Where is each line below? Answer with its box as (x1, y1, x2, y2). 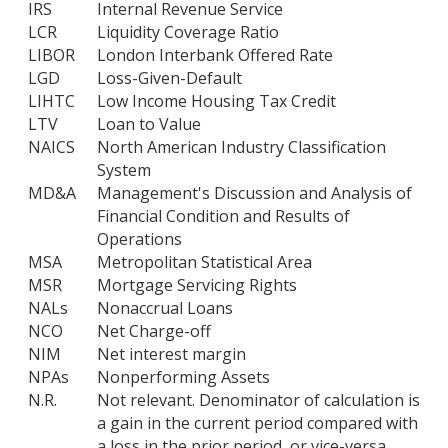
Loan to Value (97, 113, 201, 136)
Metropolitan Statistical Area (97, 251, 312, 274)
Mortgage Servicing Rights (97, 274, 297, 297)
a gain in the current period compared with (97, 412, 418, 435)
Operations (97, 228, 182, 251)
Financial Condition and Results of (97, 205, 350, 228)
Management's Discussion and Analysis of (97, 182, 412, 205)
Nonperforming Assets (97, 366, 270, 389)
